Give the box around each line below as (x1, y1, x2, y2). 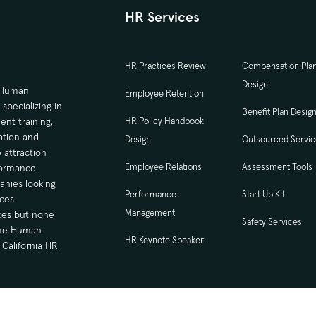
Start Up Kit (242, 188, 286, 200)
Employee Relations (124, 160, 202, 173)
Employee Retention (124, 87, 204, 99)
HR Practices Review (124, 59, 206, 72)
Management (124, 206, 175, 219)
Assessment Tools (242, 160, 313, 173)
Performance (124, 188, 176, 200)
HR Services (124, 7, 200, 26)
